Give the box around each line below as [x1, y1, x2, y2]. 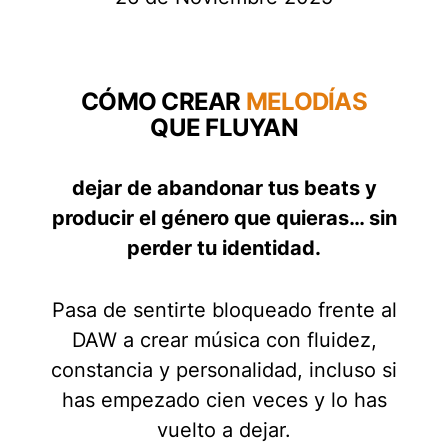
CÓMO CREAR [81, 87, 246, 117]
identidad [222, 236, 315, 261]
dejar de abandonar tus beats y [71, 176, 377, 201]
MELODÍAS [245, 87, 367, 117]
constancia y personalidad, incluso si [51, 358, 397, 383]
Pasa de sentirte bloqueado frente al [51, 298, 397, 323]
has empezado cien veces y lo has [61, 388, 387, 413]
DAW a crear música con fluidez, [71, 328, 377, 353]
